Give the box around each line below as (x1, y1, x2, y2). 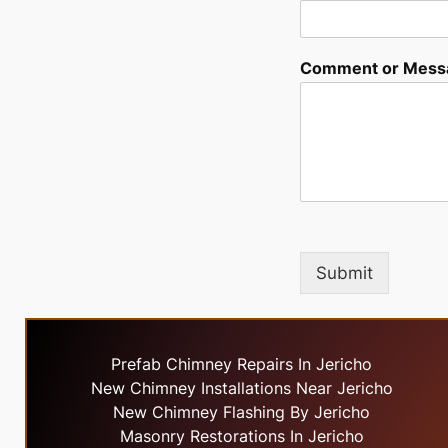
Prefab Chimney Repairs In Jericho (111, 354, 373, 375)
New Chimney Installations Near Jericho (90, 378, 393, 399)
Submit (316, 262, 374, 283)
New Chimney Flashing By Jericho (113, 402, 371, 423)
